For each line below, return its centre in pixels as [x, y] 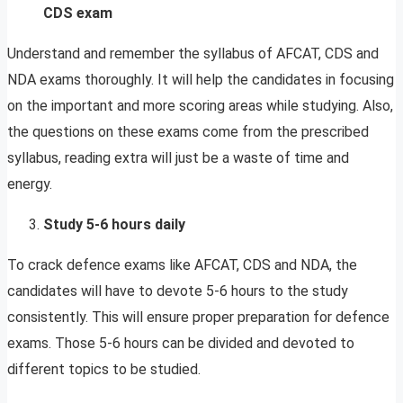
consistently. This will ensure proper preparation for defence [198, 318]
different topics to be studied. [106, 370]
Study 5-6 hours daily [116, 225]
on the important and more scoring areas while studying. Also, [200, 106]
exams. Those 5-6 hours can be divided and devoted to [181, 344]
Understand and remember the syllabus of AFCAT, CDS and [193, 54]
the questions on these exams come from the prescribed [188, 132]
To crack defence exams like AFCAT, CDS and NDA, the [182, 265]
